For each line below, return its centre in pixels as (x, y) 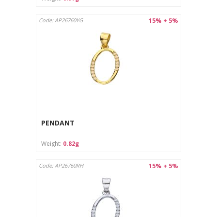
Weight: (52, 143)
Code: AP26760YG (61, 20)
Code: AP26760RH (61, 165)
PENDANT (58, 123)
